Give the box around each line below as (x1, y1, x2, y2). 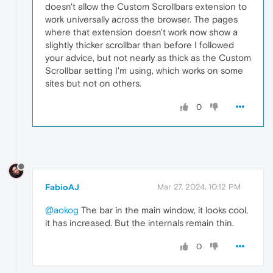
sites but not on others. (45, 78, 141, 89)
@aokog (45, 204, 79, 215)
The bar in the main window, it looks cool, (79, 204, 248, 215)
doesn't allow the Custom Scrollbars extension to (45, 1, 247, 12)
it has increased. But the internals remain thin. (45, 217, 234, 228)
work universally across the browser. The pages (45, 14, 238, 25)
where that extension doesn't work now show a (45, 27, 238, 38)
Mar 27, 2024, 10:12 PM (157, 182, 241, 191)
